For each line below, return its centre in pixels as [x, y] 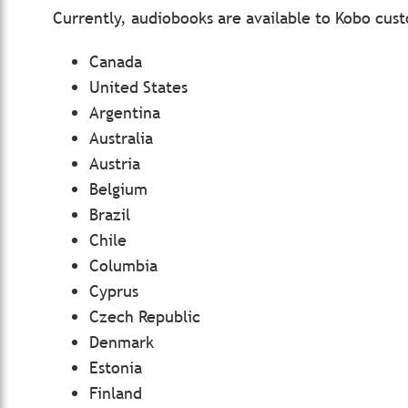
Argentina [125, 112]
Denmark [122, 342]
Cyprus [114, 291]
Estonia [116, 367]
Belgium [118, 189]
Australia [121, 138]
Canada [116, 61]
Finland [116, 393]
